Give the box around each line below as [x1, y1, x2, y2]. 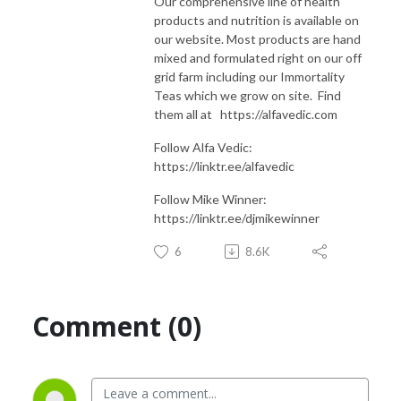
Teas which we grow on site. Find [154, 87, 341, 103]
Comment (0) [32, 307, 201, 345]
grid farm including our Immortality [154, 68, 345, 84]
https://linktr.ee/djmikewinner [154, 209, 320, 226]
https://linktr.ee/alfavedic [154, 158, 294, 174]
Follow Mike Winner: [154, 191, 267, 207]
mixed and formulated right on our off [154, 49, 362, 65]
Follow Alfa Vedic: [154, 139, 252, 155]
